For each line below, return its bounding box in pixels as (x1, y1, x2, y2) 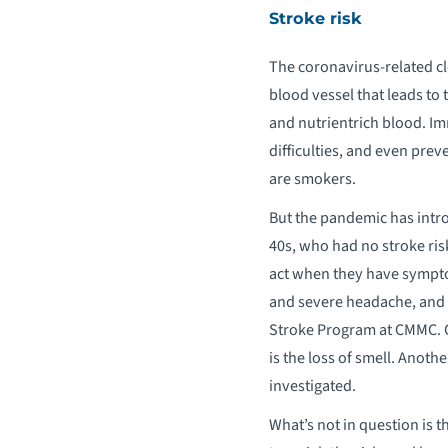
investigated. (268, 373, 356, 397)
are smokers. (268, 167, 356, 191)
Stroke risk (268, 7, 362, 28)
